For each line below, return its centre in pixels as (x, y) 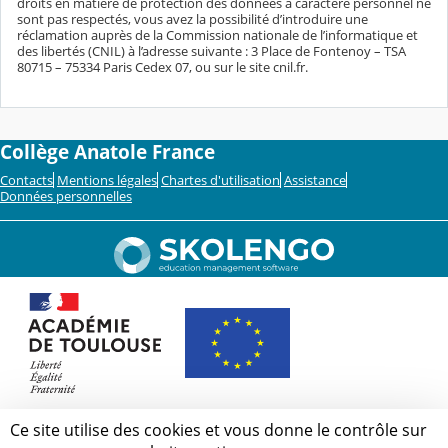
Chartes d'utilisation (220, 179)
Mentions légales (107, 179)
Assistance (315, 179)
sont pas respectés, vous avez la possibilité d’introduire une (192, 18)
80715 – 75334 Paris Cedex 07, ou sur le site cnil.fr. (162, 66)
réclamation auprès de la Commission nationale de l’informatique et (217, 34)
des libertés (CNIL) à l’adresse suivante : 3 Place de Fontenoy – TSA (211, 50)
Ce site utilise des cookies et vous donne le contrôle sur (218, 430)
